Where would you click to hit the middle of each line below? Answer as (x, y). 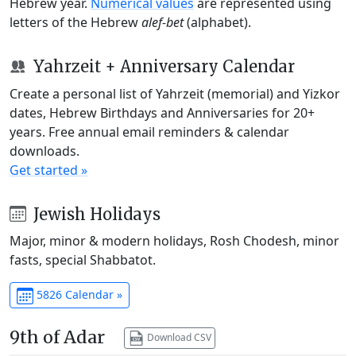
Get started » (48, 170)
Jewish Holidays (95, 214)
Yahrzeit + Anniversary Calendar (162, 66)
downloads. (44, 151)
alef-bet (163, 22)
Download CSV (178, 337)
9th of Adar (57, 338)
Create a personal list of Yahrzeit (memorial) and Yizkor (175, 93)
